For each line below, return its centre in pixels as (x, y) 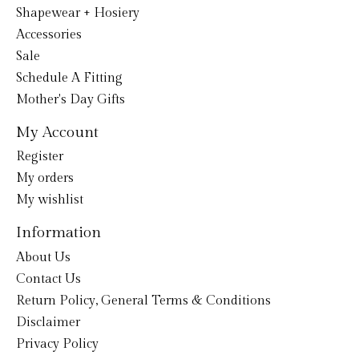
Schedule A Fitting (69, 78)
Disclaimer (48, 322)
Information (58, 233)
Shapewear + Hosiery (78, 13)
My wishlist (50, 200)
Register (40, 157)
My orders (45, 179)
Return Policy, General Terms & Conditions (143, 301)
